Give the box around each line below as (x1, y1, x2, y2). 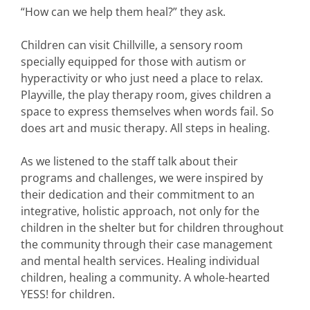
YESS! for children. (21, 286, 115, 302)
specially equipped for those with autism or (21, 53, 246, 69)
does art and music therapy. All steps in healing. (21, 120, 270, 136)
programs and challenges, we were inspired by (21, 170, 263, 185)
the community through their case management (21, 236, 273, 252)
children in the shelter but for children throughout (21, 219, 284, 235)
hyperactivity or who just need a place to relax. (21, 70, 263, 86)
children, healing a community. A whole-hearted (21, 269, 270, 285)
